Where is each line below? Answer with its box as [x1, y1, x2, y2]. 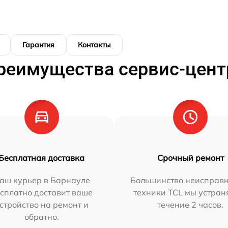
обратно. [24, 212, 59, 222]
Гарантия [22, 40, 54, 49]
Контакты [78, 40, 111, 49]
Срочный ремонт [157, 153, 224, 163]
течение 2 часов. [157, 199, 224, 210]
